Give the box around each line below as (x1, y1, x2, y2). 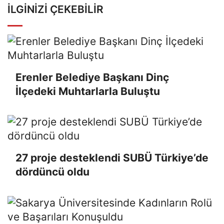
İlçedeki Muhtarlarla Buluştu (15, 84, 160, 97)
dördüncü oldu (15, 165, 89, 178)
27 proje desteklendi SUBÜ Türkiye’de (15, 151, 208, 164)
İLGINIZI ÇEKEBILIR (7, 2, 103, 15)
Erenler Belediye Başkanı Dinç (15, 70, 169, 83)
